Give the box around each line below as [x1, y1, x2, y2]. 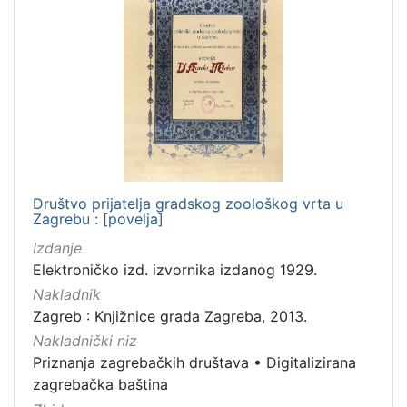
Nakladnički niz [33, 332, 137, 351]
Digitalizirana [266, 353, 356, 372]
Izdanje [33, 238, 82, 257]
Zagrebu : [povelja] [33, 209, 164, 228]
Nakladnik [33, 285, 101, 304]
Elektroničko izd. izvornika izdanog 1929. [33, 260, 317, 279]
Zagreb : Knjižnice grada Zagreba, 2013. [33, 307, 307, 326]
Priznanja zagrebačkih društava [33, 353, 249, 372]
